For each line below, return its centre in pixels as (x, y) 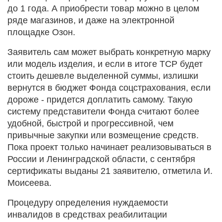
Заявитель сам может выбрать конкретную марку (109, 52)
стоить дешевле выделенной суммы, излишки (103, 76)
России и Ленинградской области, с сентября (101, 159)
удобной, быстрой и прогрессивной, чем (90, 123)
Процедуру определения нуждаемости (88, 202)
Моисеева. (29, 183)
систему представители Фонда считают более (103, 111)
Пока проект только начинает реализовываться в (110, 147)
